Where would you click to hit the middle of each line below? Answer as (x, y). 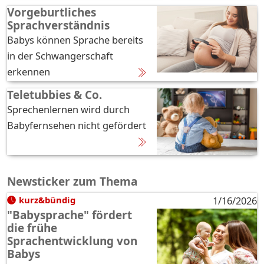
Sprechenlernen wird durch (68, 109)
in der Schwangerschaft (60, 55)
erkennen (29, 71)
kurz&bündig (47, 199)
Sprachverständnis (58, 25)
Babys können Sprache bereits (75, 39)
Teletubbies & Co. (55, 95)
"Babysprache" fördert (70, 215)
